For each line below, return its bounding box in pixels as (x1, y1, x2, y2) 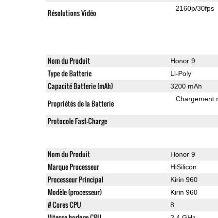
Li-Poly (170, 69, 191, 77)
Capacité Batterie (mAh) (47, 80, 113, 91)
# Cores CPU (47, 199, 81, 210)
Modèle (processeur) (47, 186, 102, 197)
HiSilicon (170, 163, 197, 171)
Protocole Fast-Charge (47, 115, 107, 126)
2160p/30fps (176, 4, 215, 12)
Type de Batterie (47, 68, 91, 78)
